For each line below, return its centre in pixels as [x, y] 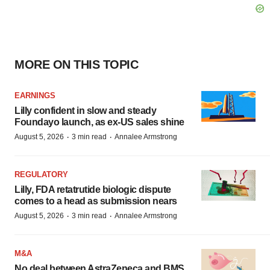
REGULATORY [41, 174]
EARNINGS [35, 96]
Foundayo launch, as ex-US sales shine [99, 122]
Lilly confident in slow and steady [85, 111]
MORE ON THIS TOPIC [76, 64]
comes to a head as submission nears [96, 201]
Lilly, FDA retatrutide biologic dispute [93, 190]
